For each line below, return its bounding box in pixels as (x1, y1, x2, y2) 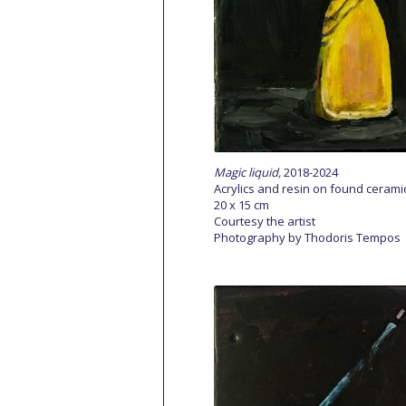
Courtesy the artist (214, 213, 315, 229)
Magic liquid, (214, 164, 284, 180)
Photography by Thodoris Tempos (214, 229, 401, 246)
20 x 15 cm (214, 197, 269, 213)
